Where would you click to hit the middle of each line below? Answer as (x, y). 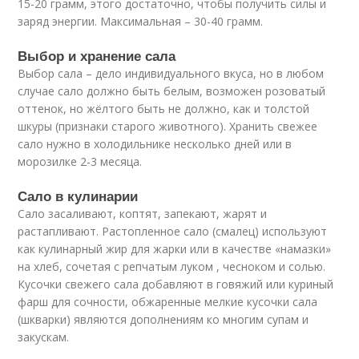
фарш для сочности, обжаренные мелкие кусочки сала (168, 302)
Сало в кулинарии (78, 196)
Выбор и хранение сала (97, 55)
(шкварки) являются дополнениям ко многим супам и (163, 319)
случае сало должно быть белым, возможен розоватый (172, 91)
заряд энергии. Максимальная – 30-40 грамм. (141, 21)
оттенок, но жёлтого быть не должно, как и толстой (164, 109)
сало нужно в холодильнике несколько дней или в (155, 144)
